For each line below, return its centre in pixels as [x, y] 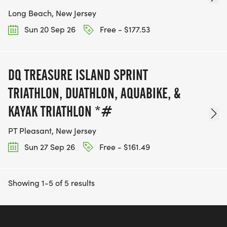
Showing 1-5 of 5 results [51, 182]
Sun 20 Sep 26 [49, 29]
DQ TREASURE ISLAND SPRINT [78, 75]
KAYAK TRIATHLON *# [60, 111]
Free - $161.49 [124, 146]
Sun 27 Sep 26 [49, 146]
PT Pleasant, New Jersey [52, 130]
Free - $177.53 [124, 29]
